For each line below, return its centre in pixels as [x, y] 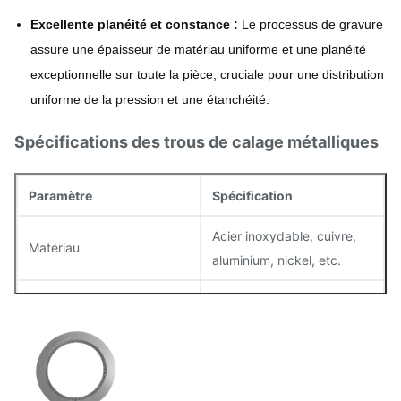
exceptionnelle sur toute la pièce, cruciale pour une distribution [207, 74]
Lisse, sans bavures [269, 381]
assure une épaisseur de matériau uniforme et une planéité [198, 49]
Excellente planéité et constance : [134, 24]
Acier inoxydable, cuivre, [284, 236]
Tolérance [57, 341]
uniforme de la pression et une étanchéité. [150, 99]
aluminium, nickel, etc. [277, 260]
